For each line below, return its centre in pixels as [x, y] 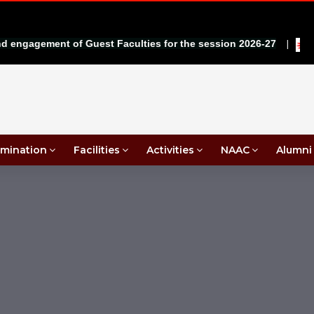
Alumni [294, 150]
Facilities [97, 150]
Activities [170, 150]
